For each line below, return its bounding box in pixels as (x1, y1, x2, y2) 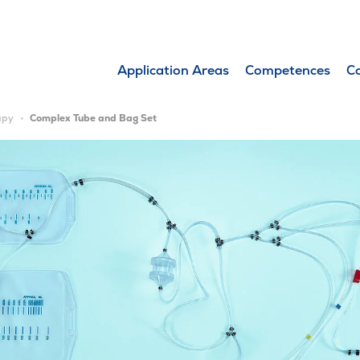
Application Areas (117, 62, 230, 79)
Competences (245, 62, 331, 79)
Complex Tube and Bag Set (30, 112, 157, 125)
